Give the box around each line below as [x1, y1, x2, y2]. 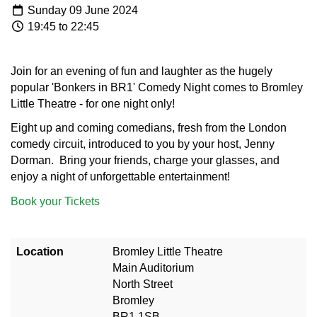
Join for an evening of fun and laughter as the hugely [11, 64, 272, 77]
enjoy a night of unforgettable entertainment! [11, 171, 230, 183]
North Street [113, 277, 173, 290]
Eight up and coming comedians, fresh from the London [11, 122, 287, 134]
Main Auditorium [113, 261, 194, 274]
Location [16, 245, 64, 258]
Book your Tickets [11, 195, 100, 207]
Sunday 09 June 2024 [25, 4, 138, 16]
